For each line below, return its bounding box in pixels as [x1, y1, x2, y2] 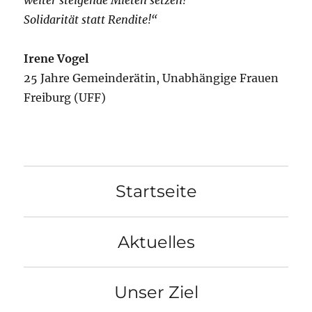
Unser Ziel [114, 282, 198, 303]
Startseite [115, 181, 197, 202]
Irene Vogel [24, 52, 89, 66]
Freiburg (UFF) [24, 91, 107, 105]
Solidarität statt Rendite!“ [24, 13, 158, 27]
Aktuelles [117, 231, 195, 252]
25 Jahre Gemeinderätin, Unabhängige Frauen [24, 71, 279, 86]
